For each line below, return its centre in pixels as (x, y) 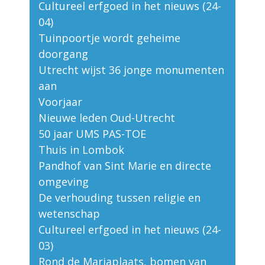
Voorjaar (60, 102)
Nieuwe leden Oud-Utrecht (107, 118)
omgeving (64, 182)
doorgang (63, 54)
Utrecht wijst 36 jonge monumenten (131, 70)
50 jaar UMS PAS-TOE (92, 134)
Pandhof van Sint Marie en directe (125, 166)
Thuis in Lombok (81, 150)
